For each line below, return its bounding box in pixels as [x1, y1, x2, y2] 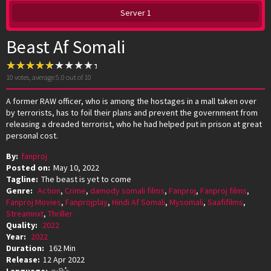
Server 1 [120, 7, 151, 18]
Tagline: [6, 173, 38, 184]
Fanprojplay [65, 196, 108, 207]
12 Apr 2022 [43, 253, 85, 265]
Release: [6, 253, 40, 265]
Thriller [48, 207, 73, 219]
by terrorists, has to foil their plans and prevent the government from [6, 106, 258, 118]
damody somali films [90, 184, 165, 196]
